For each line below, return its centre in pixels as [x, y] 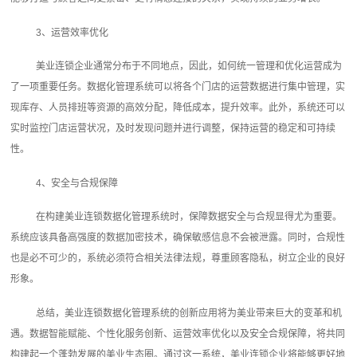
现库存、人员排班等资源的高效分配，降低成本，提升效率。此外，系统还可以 [178, 108]
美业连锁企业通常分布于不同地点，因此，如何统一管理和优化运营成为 [189, 67]
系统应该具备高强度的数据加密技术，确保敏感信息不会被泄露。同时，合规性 [178, 238]
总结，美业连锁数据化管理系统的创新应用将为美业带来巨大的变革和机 [189, 313]
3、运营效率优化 [73, 32]
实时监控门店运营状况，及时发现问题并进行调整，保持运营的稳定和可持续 [173, 129]
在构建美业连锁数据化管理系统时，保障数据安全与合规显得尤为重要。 [189, 217]
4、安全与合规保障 [77, 183]
